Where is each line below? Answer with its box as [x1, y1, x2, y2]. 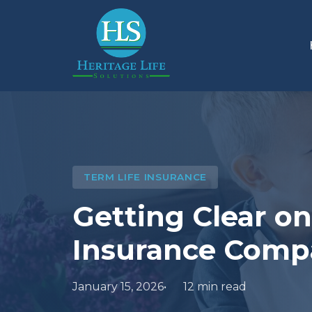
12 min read [183, 280, 247, 294]
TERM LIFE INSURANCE [84, 171, 207, 182]
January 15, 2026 [72, 280, 164, 294]
